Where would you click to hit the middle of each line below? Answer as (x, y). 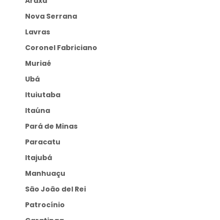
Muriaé (41, 64)
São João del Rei (58, 189)
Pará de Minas (54, 126)
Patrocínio (47, 205)
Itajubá (40, 158)
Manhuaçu (49, 174)
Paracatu (45, 142)
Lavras (40, 32)
